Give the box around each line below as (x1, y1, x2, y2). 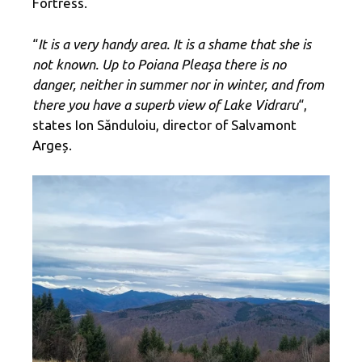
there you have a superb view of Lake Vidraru (32, 96, 298, 112)
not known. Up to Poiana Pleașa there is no (32, 56, 286, 72)
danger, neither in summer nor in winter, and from (32, 76, 324, 92)
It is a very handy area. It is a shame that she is (38, 36, 311, 52)
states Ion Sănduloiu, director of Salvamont (32, 116, 297, 133)
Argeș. (32, 137, 72, 153)
